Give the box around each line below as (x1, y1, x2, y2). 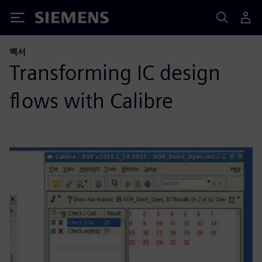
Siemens (35, 13, 74, 26)
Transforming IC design (9, 60, 220, 85)
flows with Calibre (9, 88, 173, 113)
